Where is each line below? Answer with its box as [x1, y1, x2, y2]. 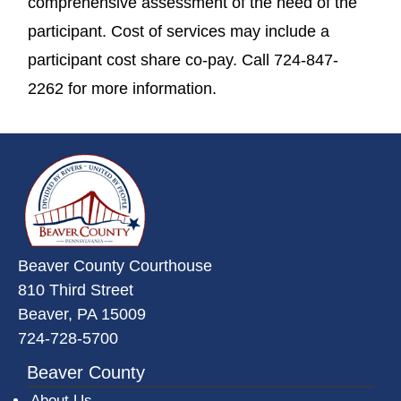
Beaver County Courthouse [18, 255, 212, 275]
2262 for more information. [28, 79, 217, 98]
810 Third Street [18, 279, 133, 299]
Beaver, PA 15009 [18, 303, 146, 323]
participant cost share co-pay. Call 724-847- [28, 50, 338, 69]
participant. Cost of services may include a [28, 21, 329, 40]
